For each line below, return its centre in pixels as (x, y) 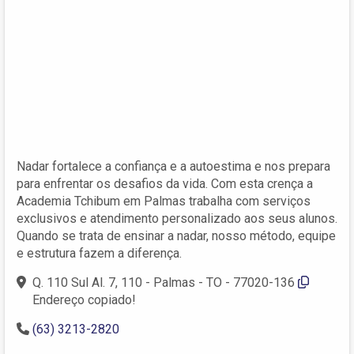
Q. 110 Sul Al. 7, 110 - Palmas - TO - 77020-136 (165, 282)
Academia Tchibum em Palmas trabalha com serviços (164, 201)
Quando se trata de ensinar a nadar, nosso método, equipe (176, 235)
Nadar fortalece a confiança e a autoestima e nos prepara (173, 166)
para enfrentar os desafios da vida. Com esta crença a (165, 183)
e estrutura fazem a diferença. (99, 253)
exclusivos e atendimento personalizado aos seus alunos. (177, 218)
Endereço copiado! (84, 299)
